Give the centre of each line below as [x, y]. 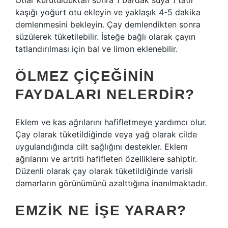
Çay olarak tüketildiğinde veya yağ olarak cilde [106, 134]
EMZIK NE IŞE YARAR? [101, 210]
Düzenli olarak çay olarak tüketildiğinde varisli [104, 171]
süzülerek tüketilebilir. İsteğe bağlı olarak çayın [105, 37]
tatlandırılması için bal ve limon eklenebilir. [96, 49]
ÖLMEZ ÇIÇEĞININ [85, 76]
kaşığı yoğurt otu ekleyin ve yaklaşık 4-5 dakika [108, 12]
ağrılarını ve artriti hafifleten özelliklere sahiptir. [106, 159]
